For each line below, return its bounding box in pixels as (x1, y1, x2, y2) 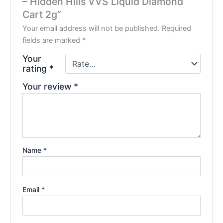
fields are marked (22, 36, 83, 45)
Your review (22, 81, 74, 92)
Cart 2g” (22, 8, 62, 21)
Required (162, 24, 192, 33)
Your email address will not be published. (22, 24, 160, 33)
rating (22, 63, 50, 74)
